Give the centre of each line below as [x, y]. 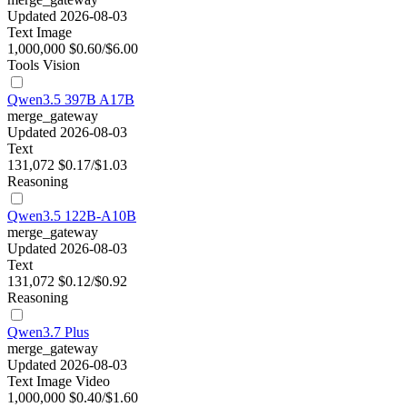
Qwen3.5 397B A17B [71, 100]
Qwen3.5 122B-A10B [72, 216]
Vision [61, 65]
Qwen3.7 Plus [48, 333]
